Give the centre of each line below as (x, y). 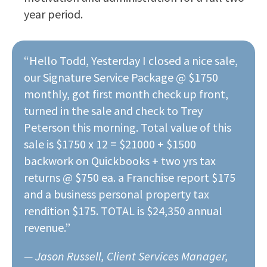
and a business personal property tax (117, 194)
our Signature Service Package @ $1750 (121, 77)
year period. (53, 14)
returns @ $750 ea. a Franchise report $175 (130, 177)
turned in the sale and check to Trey (113, 111)
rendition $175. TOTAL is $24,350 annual (123, 211)
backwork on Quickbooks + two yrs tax (120, 161)
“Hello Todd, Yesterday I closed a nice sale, (131, 60)
